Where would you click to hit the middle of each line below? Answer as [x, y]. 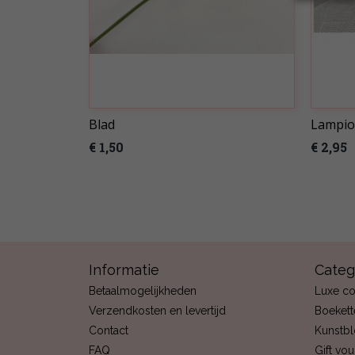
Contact [109, 330]
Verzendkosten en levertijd [157, 311]
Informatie [124, 270]
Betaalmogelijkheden [143, 291]
